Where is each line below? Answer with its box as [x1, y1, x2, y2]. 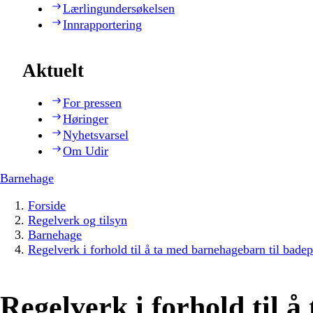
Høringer [63, 112, 108, 126]
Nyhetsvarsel [63, 128, 129, 143]
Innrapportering [63, 17, 142, 31]
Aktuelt [22, 60, 84, 82]
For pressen [63, 96, 122, 110]
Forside [28, 198, 66, 213]
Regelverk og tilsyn [28, 213, 127, 228]
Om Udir [63, 144, 108, 159]
